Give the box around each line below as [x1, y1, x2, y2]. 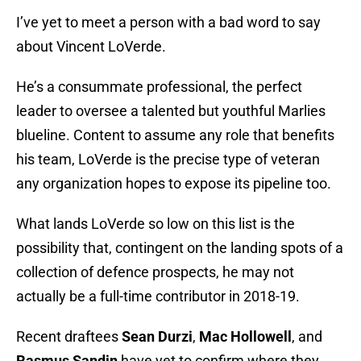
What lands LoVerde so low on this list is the [16, 215, 295, 233]
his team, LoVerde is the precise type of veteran [16, 151, 320, 168]
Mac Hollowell [199, 328, 292, 346]
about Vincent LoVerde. [16, 38, 166, 56]
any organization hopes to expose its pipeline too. [16, 175, 331, 193]
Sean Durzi [122, 328, 193, 346]
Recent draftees [16, 328, 122, 346]
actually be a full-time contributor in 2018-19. [16, 288, 300, 305]
